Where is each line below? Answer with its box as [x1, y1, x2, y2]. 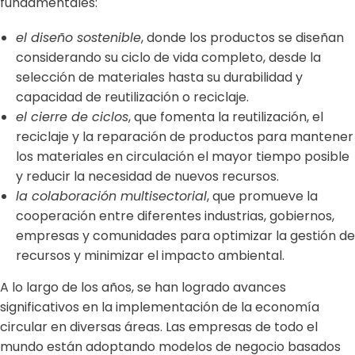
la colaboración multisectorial [16, 187, 207, 206]
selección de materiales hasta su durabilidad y [16, 68, 303, 87]
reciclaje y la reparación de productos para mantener [16, 128, 353, 147]
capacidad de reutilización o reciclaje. [16, 88, 249, 107]
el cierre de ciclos [16, 108, 128, 127]
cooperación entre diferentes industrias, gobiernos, [16, 207, 334, 226]
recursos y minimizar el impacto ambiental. [16, 246, 284, 265]
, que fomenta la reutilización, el [128, 108, 323, 127]
